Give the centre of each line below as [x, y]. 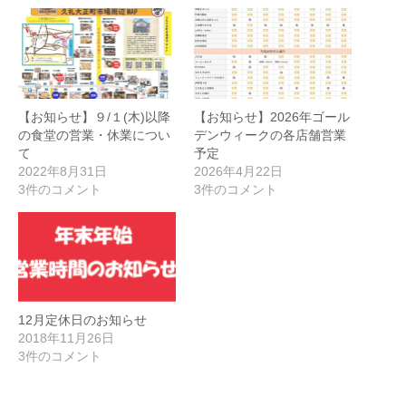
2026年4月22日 [238, 171]
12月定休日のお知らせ [82, 320]
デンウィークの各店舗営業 [270, 135]
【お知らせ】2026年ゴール [272, 116]
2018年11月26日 [66, 338]
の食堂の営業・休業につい [94, 135]
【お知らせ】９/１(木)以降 [94, 116]
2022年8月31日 [63, 171]
